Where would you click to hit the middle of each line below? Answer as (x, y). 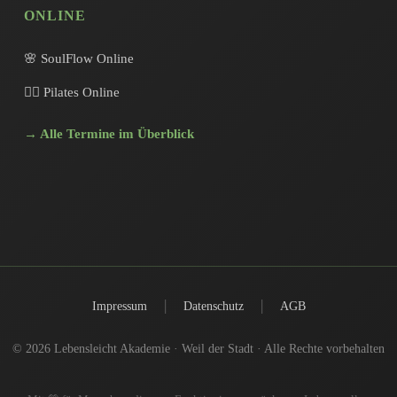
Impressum (119, 306)
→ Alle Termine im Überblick (109, 134)
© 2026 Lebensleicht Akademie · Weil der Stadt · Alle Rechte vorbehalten (198, 349)
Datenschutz (213, 306)
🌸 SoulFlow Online (78, 58)
